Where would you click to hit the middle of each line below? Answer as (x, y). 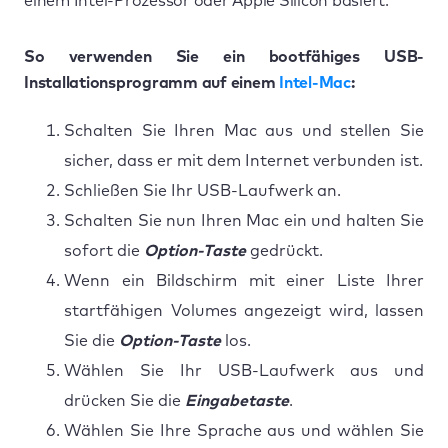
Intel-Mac (315, 82)
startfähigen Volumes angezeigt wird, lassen (244, 310)
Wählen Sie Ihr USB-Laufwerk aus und (244, 370)
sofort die (104, 250)
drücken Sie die (124, 400)
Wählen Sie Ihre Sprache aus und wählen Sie (244, 430)
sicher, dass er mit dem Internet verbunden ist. (243, 160)
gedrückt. (284, 250)
